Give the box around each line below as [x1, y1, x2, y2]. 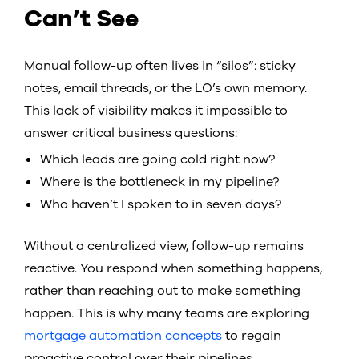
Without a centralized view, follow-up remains [24, 237, 304, 256]
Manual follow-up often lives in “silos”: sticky [24, 56, 296, 75]
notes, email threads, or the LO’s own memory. [24, 79, 307, 97]
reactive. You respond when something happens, [24, 260, 322, 278]
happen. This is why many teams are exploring [24, 305, 309, 323]
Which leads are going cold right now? [40, 150, 275, 168]
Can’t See [24, 2, 139, 35]
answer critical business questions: [24, 123, 237, 142]
